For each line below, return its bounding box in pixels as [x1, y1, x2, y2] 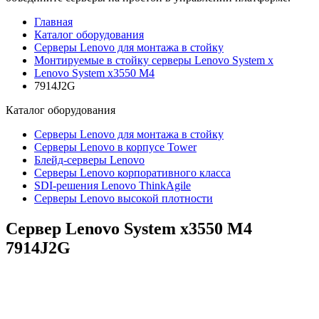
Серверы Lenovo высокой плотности [34, 192, 213, 204]
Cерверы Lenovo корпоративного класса [34, 167, 231, 179]
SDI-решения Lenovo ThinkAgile [34, 179, 191, 192]
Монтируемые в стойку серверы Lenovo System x [34, 54, 273, 66]
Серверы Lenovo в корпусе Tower [34, 141, 197, 153]
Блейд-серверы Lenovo [34, 154, 145, 166]
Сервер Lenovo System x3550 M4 [6, 219, 252, 238]
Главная [34, 16, 73, 28]
